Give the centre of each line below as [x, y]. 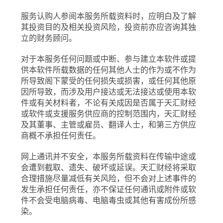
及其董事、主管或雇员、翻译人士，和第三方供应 [109, 124]
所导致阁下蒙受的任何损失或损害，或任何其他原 [109, 81]
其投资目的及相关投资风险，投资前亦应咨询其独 [109, 27]
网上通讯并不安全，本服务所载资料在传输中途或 [109, 156]
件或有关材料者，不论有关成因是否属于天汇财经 [109, 103]
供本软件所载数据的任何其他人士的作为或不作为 [109, 70]
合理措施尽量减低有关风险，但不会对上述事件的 [109, 178]
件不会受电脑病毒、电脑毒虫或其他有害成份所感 [109, 200]
